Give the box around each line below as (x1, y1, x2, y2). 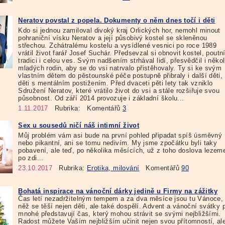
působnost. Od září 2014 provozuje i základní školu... (18, 94, 184, 102)
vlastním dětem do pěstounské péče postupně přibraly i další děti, (18, 71, 223, 79)
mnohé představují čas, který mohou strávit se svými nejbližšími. (18, 209, 221, 217)
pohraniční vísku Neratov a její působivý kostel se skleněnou (18, 34, 207, 42)
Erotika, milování (86, 164, 140, 172)
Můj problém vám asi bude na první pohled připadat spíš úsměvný (18, 131, 222, 139)
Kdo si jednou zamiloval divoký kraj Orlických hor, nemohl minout (18, 26, 220, 34)
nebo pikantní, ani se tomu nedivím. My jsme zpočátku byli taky (18, 139, 217, 147)
